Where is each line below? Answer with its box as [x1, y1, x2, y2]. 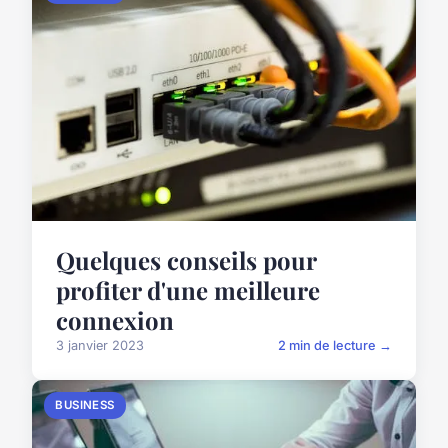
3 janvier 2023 [56, 338, 144, 354]
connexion [56, 304, 174, 337]
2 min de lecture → [278, 338, 392, 354]
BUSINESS [55, 398, 115, 413]
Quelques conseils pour [56, 244, 316, 277]
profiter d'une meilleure [56, 274, 320, 307]
